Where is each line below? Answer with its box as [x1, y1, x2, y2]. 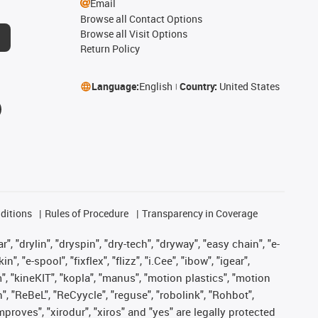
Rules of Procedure [45, 207, 129, 220]
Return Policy [79, 42, 140, 55]
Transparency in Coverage [141, 207, 258, 220]
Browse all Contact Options [79, 12, 202, 26]
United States [219, 79, 280, 93]
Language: [91, 79, 139, 93]
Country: [179, 79, 219, 93]
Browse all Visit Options [79, 27, 187, 40]
